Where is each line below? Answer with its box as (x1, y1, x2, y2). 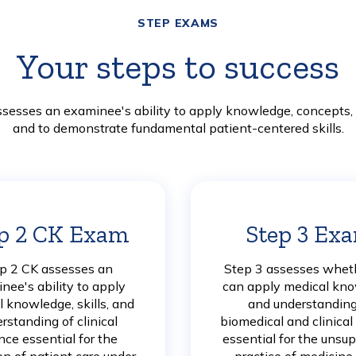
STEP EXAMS (137, 16, 219, 31)
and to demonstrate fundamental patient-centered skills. (12, 120, 344, 137)
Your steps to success (17, 45, 339, 88)
